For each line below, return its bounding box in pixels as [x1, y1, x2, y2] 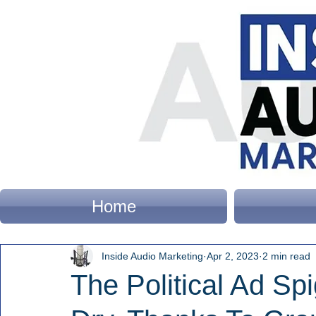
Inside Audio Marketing [102, 250, 203, 262]
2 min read [262, 250, 310, 262]
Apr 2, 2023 [207, 250, 259, 262]
